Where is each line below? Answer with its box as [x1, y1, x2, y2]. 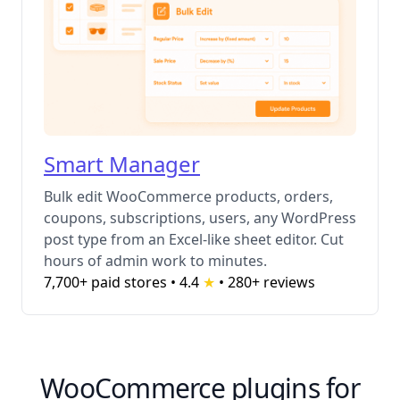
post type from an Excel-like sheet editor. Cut [44, 229, 344, 250]
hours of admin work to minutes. [44, 251, 267, 271]
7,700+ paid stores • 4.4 [44, 272, 203, 293]
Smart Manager [44, 149, 200, 179]
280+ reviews [228, 272, 315, 293]
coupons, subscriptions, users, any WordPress [44, 208, 356, 229]
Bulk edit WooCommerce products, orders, [44, 187, 333, 207]
